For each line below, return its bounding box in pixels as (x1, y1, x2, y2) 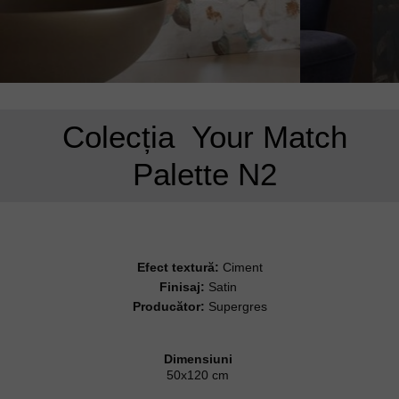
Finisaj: (159, 280, 205, 294)
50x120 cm (167, 368, 232, 382)
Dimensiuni (163, 352, 236, 366)
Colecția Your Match (61, 119, 347, 154)
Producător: (132, 299, 205, 313)
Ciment (218, 260, 263, 274)
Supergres (204, 299, 267, 313)
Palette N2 (132, 157, 277, 191)
